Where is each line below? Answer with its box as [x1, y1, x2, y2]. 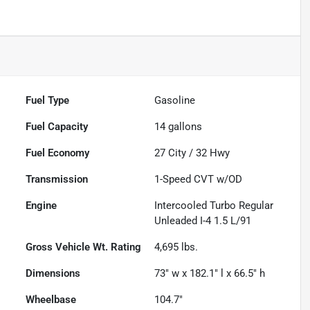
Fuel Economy [26, 147, 90, 160]
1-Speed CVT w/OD [154, 173, 243, 186]
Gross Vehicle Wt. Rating [26, 241, 142, 254]
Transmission [26, 173, 89, 186]
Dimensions [26, 267, 81, 280]
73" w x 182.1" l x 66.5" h [154, 267, 266, 280]
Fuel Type [26, 94, 70, 107]
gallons [165, 120, 203, 134]
